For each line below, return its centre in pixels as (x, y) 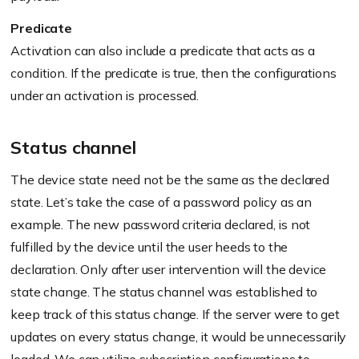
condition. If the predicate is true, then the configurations (173, 73)
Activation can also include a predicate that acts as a (163, 51)
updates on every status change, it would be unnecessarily (179, 337)
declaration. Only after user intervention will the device (169, 270)
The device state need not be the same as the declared (170, 180)
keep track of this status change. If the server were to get (175, 315)
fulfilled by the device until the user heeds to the (149, 247)
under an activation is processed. (105, 96)
